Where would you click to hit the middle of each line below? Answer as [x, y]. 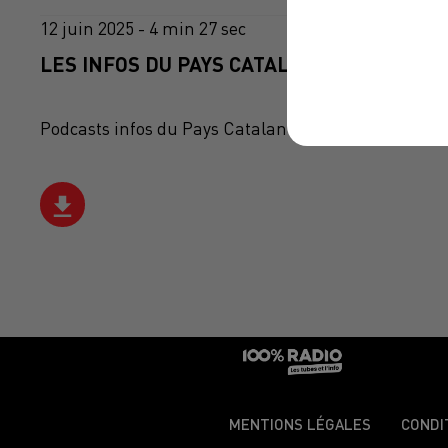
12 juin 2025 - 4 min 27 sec [143, 29]
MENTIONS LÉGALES [300, 424]
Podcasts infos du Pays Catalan [163, 129]
